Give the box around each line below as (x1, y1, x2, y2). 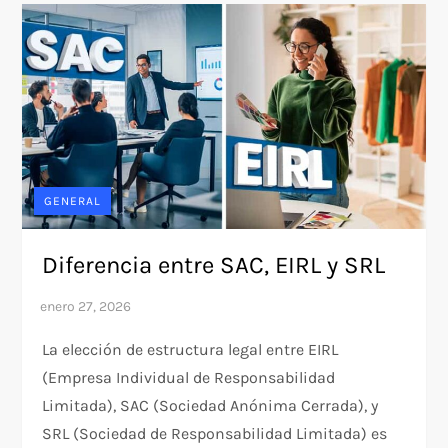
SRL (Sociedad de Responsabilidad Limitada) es (42, 423, 388, 443)
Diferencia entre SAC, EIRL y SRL (42, 250, 386, 279)
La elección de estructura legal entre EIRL (42, 339, 339, 359)
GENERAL (44, 193, 102, 208)
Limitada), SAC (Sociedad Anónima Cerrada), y (42, 395, 379, 415)
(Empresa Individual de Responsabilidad (42, 367, 336, 387)
